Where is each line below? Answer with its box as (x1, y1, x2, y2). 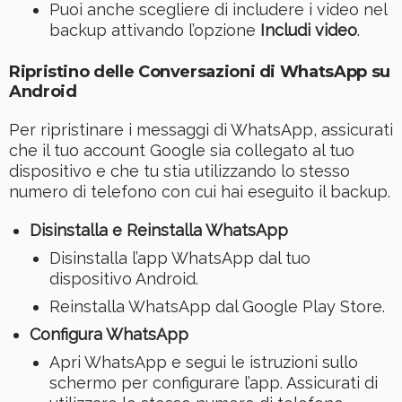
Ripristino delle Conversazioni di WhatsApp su (9, 62, 390, 83)
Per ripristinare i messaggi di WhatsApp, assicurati (9, 120, 393, 140)
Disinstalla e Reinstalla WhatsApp (29, 221, 288, 240)
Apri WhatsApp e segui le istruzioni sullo (49, 353, 358, 372)
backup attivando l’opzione (49, 21, 260, 40)
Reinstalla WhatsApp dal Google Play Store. (49, 297, 385, 317)
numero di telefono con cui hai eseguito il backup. (9, 182, 390, 202)
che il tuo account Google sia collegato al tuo (9, 141, 354, 161)
